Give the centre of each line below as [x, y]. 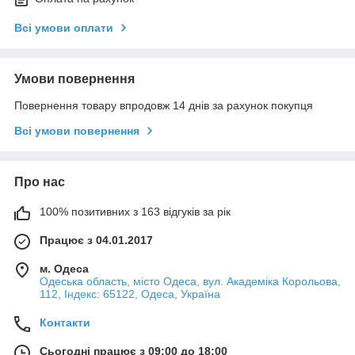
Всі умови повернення [77, 131]
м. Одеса [64, 269]
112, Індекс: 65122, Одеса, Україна [130, 294]
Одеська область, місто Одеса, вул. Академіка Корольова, [190, 282]
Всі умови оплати [64, 28]
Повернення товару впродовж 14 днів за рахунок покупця [164, 106]
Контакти [65, 323]
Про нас [40, 182]
